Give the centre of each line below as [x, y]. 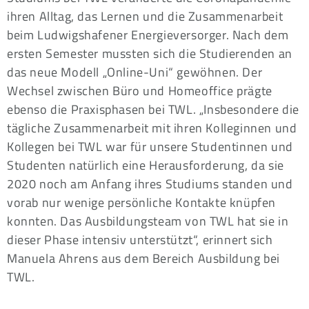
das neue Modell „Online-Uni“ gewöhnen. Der [135, 72]
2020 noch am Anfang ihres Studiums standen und [150, 184]
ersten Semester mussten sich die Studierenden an [150, 54]
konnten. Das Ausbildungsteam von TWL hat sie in [148, 221]
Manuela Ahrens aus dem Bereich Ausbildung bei [144, 259]
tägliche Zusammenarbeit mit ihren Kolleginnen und [152, 128]
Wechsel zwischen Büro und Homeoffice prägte [140, 91]
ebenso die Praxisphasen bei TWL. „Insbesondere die [153, 110]
